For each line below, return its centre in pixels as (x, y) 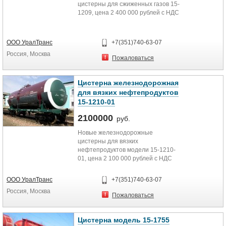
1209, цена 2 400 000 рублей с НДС (128, 13)
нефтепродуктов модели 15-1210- (127, 150)
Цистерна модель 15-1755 (124, 220)
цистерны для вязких (108, 141)
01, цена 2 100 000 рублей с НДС (125, 158)
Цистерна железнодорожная (128, 83)
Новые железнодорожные (115, 133)
